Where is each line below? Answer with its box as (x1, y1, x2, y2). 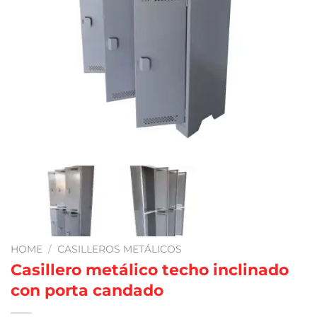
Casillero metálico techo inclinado (11, 260, 289, 280)
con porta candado (11, 280, 163, 301)
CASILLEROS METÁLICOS (57, 243, 183, 255)
